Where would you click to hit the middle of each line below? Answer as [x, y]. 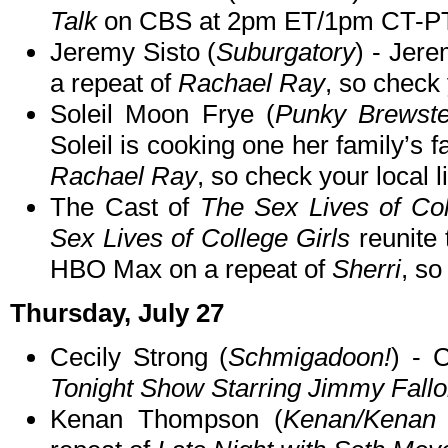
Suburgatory [286, 52]
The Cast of [125, 207]
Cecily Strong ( [139, 357]
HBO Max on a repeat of [191, 269]
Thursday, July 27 [117, 313]
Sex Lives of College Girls [200, 238]
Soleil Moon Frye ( [162, 114]
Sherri [366, 269]
